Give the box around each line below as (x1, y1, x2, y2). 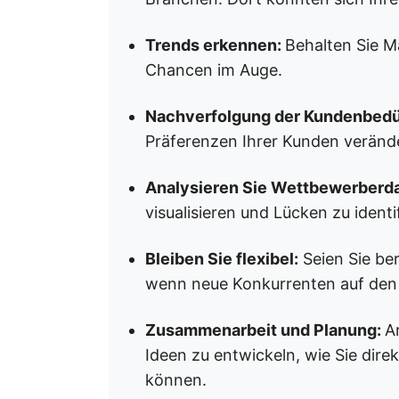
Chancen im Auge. (145, 61, 282, 79)
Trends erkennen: (145, 36, 285, 54)
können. (145, 370, 207, 389)
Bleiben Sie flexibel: (145, 249, 298, 268)
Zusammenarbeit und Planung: (145, 321, 385, 339)
